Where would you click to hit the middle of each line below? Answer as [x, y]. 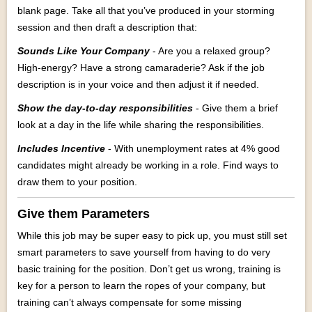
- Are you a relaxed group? [211, 51]
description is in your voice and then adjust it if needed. [138, 84]
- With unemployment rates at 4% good [193, 148]
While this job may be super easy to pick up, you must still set [152, 235]
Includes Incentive [61, 148]
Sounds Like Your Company [85, 51]
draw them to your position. [77, 182]
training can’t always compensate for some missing [130, 302]
